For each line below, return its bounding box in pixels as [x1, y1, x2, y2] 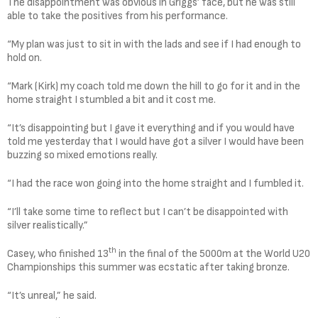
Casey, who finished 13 [7, 246, 109, 261]
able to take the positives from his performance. [7, 9, 228, 23]
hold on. [7, 50, 42, 65]
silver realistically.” [7, 218, 88, 232]
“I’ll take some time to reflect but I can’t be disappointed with [7, 204, 288, 219]
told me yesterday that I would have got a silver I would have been [7, 134, 304, 148]
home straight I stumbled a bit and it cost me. [7, 92, 216, 106]
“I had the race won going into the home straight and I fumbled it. [7, 176, 304, 190]
